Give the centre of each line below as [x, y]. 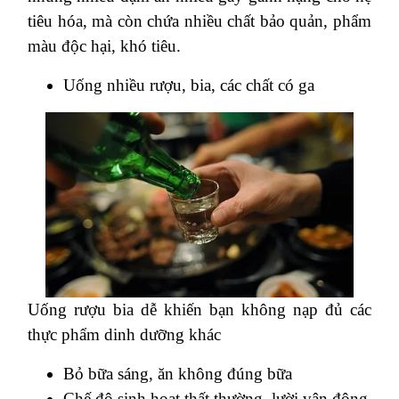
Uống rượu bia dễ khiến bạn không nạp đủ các [199, 309]
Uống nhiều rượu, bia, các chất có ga [189, 85]
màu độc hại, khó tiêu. [104, 45]
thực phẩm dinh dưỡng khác [124, 334]
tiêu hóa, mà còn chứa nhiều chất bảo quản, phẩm [199, 20]
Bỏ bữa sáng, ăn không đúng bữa [178, 373]
